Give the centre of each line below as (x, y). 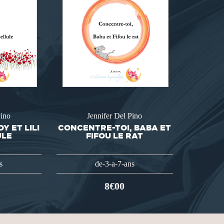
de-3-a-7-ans (114, 163)
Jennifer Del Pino (115, 116)
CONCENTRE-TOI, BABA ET (115, 127)
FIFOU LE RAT (115, 135)
